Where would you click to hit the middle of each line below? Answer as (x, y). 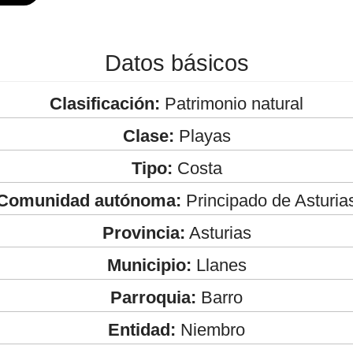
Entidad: (142, 329)
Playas (202, 136)
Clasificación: (105, 103)
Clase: (148, 136)
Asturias (218, 232)
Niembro (210, 329)
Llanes (219, 265)
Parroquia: (153, 297)
